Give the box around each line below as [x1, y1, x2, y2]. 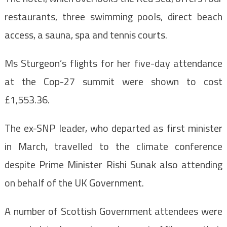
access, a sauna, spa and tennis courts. [4, 27, 167, 43]
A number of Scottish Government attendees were [4, 203, 223, 219]
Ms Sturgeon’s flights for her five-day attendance [4, 55, 223, 71]
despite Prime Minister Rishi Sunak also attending [4, 157, 223, 173]
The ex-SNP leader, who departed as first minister [4, 120, 223, 136]
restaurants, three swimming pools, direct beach [4, 9, 223, 25]
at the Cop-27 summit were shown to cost [4, 73, 223, 90]
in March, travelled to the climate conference [4, 138, 223, 155]
